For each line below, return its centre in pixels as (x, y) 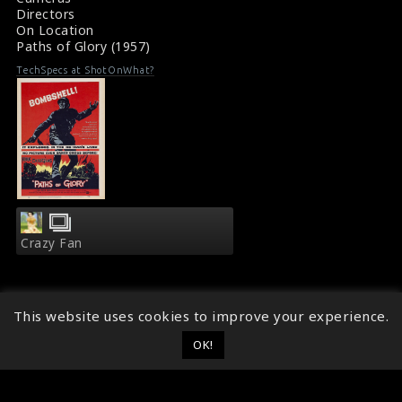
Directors (46, 13)
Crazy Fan (52, 243)
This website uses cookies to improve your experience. (201, 316)
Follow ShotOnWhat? (165, 374)
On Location (55, 30)
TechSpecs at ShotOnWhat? (85, 70)
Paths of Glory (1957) (83, 46)
